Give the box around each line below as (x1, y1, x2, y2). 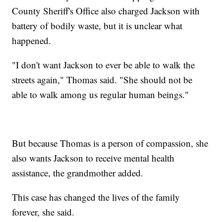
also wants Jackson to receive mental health (12, 151, 175, 164)
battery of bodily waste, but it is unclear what (12, 19, 183, 32)
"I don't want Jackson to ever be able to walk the (12, 58, 195, 71)
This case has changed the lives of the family (12, 190, 180, 203)
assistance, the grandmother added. (12, 166, 144, 179)
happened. (12, 34, 52, 47)
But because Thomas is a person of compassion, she (12, 136, 209, 149)
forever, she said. (12, 205, 75, 218)
